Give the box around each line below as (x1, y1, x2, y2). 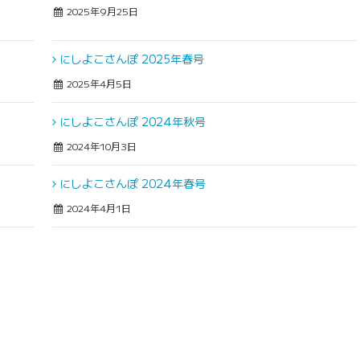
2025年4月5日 (64, 76, 133, 91)
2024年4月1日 (64, 201, 132, 215)
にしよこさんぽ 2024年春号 (59, 175, 207, 192)
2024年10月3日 (64, 138, 137, 153)
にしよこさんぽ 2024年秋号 (59, 112, 207, 129)
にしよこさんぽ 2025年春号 (59, 51, 205, 67)
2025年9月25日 (64, 3, 139, 18)
